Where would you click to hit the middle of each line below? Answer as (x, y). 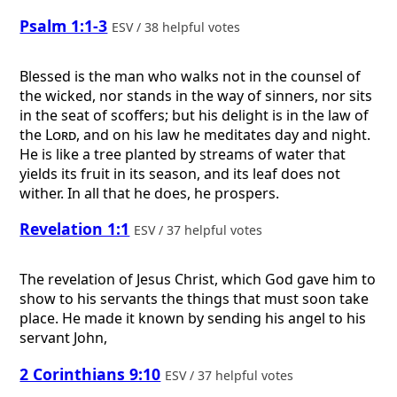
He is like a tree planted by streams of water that (183, 154)
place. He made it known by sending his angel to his (193, 319)
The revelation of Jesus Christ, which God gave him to (198, 280)
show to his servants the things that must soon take (195, 299)
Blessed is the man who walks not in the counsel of (191, 76)
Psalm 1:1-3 (64, 26)
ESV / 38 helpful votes (178, 27)
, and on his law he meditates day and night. (224, 134)
